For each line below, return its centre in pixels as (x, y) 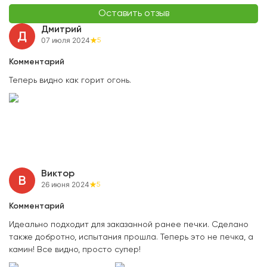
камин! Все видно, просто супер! (75, 250)
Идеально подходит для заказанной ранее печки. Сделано (129, 225)
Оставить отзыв (133, 14)
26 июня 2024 (65, 185)
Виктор (58, 174)
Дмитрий (61, 30)
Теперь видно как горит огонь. (70, 81)
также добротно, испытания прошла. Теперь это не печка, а (131, 237)
